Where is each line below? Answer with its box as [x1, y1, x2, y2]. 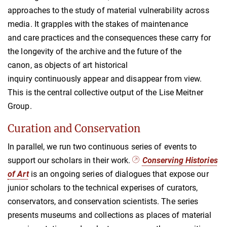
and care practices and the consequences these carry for [8, 32, 211, 43]
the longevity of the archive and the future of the [8, 46, 182, 56]
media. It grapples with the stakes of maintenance [8, 19, 188, 29]
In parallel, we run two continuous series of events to [8, 141, 197, 152]
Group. [8, 101, 32, 111]
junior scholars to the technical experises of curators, [8, 182, 198, 193]
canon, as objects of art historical [8, 60, 128, 70]
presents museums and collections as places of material [8, 210, 212, 220]
